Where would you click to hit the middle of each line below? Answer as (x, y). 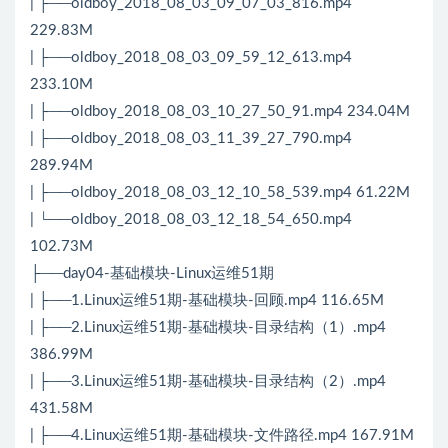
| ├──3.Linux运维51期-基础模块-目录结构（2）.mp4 (208, 382)
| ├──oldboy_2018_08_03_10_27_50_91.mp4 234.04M (220, 112)
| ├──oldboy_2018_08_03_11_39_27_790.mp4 (191, 139)
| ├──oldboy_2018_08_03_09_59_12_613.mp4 (191, 58)
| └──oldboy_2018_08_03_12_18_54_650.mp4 (191, 220)
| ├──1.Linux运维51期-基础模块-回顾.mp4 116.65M (207, 301)
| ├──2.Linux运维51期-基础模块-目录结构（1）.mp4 (208, 328)
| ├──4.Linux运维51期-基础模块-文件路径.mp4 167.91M (222, 436)
